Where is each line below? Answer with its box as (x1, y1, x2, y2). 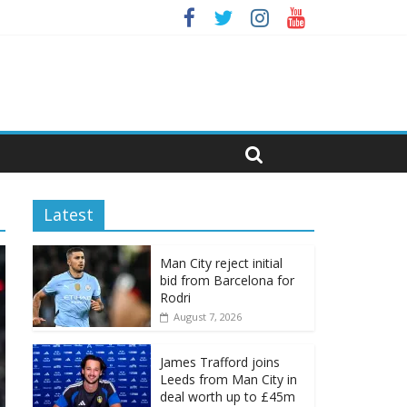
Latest (44, 203, 94, 225)
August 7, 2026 (174, 310, 242, 323)
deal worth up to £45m (160, 388, 295, 405)
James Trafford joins (160, 353, 280, 371)
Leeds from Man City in (160, 371, 297, 388)
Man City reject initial (160, 254, 283, 272)
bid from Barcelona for (160, 272, 294, 289)
